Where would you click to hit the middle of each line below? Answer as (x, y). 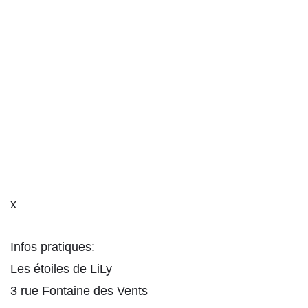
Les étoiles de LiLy (61, 268)
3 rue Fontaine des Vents (79, 290)
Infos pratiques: (53, 246)
